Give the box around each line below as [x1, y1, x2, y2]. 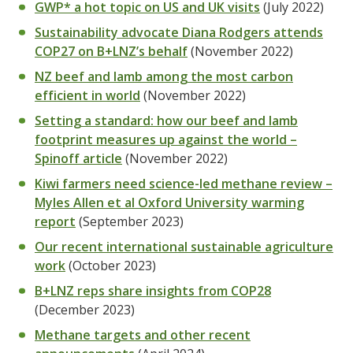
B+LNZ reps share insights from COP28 [35, 282, 271, 299]
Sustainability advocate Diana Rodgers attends [35, 24, 323, 41]
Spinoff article [35, 150, 122, 167]
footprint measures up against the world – [35, 131, 297, 148]
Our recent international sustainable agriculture [35, 238, 333, 255]
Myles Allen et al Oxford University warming [35, 194, 304, 211]
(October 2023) [65, 257, 156, 274]
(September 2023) [76, 213, 184, 230]
